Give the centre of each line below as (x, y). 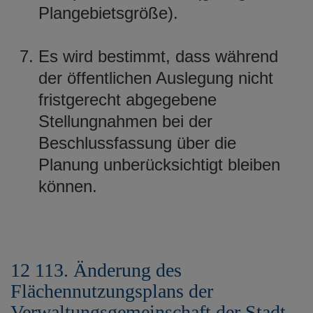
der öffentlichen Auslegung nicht (156, 78)
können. (68, 186)
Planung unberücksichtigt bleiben (159, 164)
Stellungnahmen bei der (125, 121)
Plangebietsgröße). (108, 13)
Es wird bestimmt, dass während (158, 56)
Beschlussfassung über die (137, 143)
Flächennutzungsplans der (112, 291)
